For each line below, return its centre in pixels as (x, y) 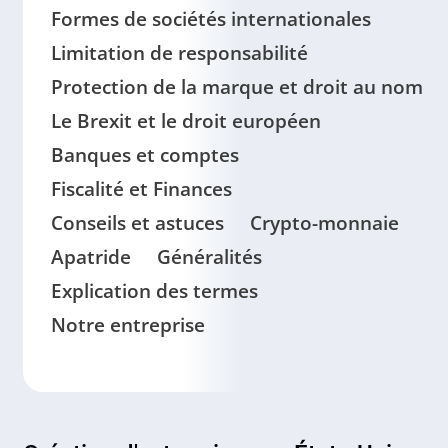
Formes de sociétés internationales (211, 18)
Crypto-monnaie (324, 222)
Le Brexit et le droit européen (186, 120)
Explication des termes (154, 290)
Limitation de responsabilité (179, 52)
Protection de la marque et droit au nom (237, 86)
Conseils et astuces (137, 222)
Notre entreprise (128, 324)
